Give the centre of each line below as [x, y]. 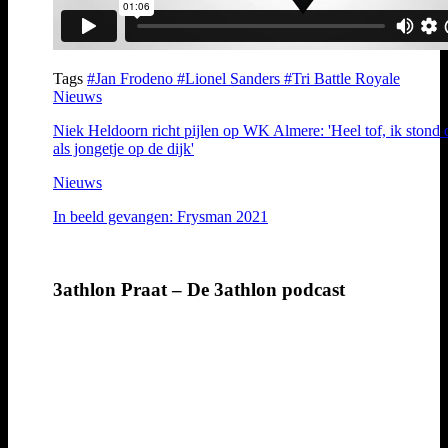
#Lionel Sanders [230, 78]
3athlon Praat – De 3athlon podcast [199, 289]
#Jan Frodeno [132, 78]
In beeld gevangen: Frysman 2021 [160, 216]
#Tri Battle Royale [342, 78]
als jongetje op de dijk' [123, 148]
